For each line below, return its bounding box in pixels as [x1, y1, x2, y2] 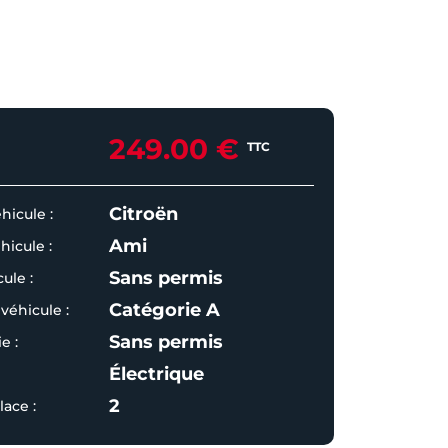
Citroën [108, 203, 178, 225]
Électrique [108, 363, 204, 385]
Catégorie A [108, 299, 220, 321]
